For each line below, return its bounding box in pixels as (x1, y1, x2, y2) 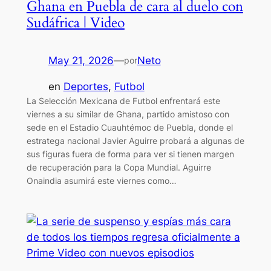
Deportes (63, 80, 108, 93)
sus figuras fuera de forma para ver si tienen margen (26, 148, 234, 159)
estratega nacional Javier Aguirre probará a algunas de (26, 135, 244, 146)
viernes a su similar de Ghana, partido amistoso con (26, 108, 229, 119)
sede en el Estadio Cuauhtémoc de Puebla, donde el (26, 122, 233, 132)
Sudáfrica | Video (26, 13, 125, 32)
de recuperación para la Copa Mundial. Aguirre (26, 162, 211, 172)
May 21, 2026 (48, 54, 114, 67)
